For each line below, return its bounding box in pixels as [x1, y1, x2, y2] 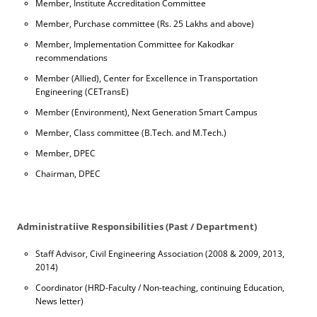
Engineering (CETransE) [35, 86, 129, 98]
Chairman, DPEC [35, 168, 100, 180]
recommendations [35, 52, 108, 64]
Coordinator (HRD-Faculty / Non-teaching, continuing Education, [35, 282, 284, 294]
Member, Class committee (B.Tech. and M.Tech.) [35, 127, 226, 139]
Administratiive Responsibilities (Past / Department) [17, 221, 257, 233]
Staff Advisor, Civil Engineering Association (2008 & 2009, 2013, [35, 248, 284, 260]
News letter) [35, 295, 83, 307]
